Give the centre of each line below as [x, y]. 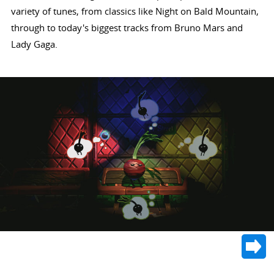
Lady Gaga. [34, 44]
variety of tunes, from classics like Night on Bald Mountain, [135, 11]
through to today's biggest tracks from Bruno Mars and [127, 28]
